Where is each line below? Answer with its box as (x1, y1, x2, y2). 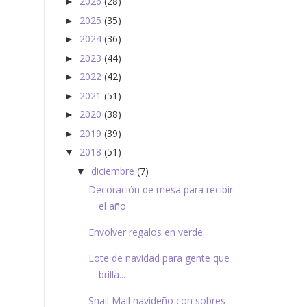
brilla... (98, 268, 125, 282)
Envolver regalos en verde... (88, 225, 209, 239)
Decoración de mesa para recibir (88, 183, 233, 197)
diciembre (90, 164, 134, 177)
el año (98, 199, 126, 213)
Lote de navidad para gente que (88, 251, 230, 265)
